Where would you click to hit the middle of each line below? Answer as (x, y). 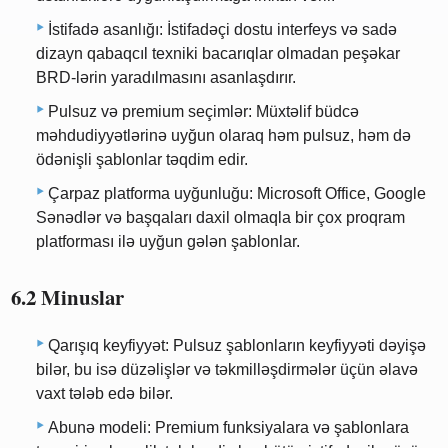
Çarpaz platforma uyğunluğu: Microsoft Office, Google (237, 194)
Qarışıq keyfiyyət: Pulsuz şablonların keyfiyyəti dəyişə (237, 345)
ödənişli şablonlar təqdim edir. (142, 160)
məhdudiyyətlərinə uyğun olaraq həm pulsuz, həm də (223, 136)
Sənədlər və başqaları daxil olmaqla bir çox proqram (220, 218)
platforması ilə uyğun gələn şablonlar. (168, 242)
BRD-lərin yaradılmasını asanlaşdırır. (166, 78)
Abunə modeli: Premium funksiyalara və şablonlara (228, 427)
